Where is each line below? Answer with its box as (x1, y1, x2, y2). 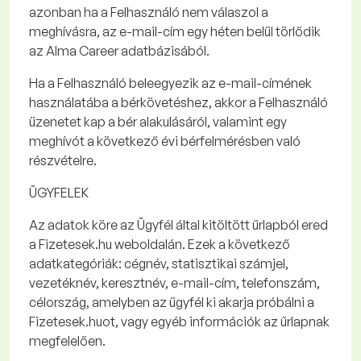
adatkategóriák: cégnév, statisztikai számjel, (29, 255, 288, 272)
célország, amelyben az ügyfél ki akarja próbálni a (29, 294, 314, 310)
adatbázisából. (118, 43, 212, 59)
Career (79, 43, 118, 59)
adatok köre (48, 217, 118, 233)
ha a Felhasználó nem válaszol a (81, 4, 268, 20)
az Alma (29, 43, 79, 59)
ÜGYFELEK (29, 185, 89, 201)
